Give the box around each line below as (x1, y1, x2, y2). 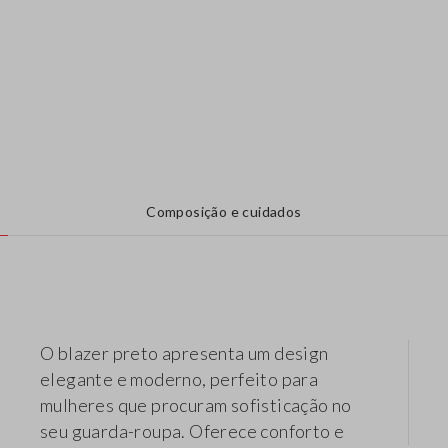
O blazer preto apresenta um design (40, 342, 329, 365)
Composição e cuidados (146, 203, 302, 221)
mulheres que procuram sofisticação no (40, 394, 352, 417)
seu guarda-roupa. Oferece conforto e (40, 420, 345, 443)
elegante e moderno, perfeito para (40, 368, 319, 391)
